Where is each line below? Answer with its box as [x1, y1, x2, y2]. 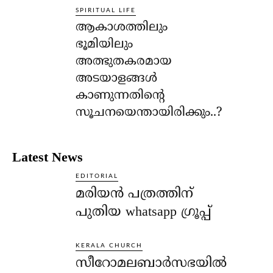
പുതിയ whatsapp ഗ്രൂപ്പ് [76, 204, 212, 221]
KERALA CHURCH [76, 242, 143, 249]
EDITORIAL [76, 172, 119, 179]
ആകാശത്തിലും [76, 19, 168, 35]
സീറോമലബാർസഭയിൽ [76, 255, 227, 272]
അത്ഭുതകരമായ [76, 54, 172, 69]
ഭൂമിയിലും [76, 37, 133, 52]
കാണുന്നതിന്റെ [76, 88, 165, 104]
